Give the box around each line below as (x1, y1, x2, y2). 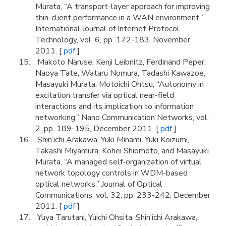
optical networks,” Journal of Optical (35, 179, 162, 190)
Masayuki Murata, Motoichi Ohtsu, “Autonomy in (35, 79, 204, 90)
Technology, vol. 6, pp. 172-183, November (35, 34, 190, 45)
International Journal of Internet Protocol (35, 23, 180, 34)
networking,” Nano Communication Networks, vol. (35, 112, 209, 123)
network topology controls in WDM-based (35, 167, 188, 179)
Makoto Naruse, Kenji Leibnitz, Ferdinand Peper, (35, 56, 206, 68)
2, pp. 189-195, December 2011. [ (35, 123, 160, 134)
